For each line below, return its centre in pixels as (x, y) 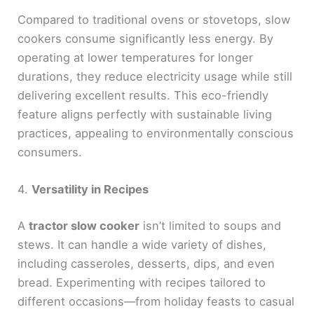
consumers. (50, 152)
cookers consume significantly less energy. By (146, 39)
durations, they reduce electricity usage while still (155, 77)
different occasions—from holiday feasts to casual (156, 301)
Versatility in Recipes (90, 190)
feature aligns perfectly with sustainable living (145, 115)
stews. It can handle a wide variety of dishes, (142, 244)
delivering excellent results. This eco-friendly (143, 96)
